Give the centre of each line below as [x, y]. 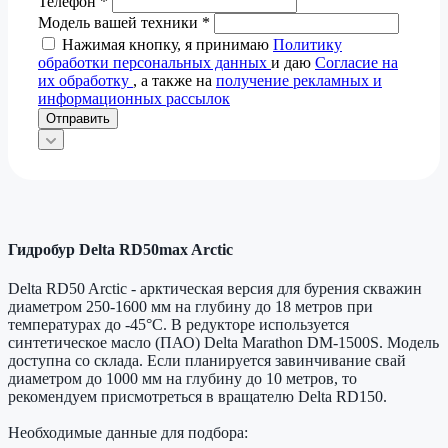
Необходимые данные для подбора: [128, 433]
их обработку [85, 80]
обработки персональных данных [154, 62]
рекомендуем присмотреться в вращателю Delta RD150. [197, 397]
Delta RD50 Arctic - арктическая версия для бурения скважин [215, 289]
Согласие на [356, 62]
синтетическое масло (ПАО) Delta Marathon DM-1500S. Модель [223, 343]
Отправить [78, 118]
